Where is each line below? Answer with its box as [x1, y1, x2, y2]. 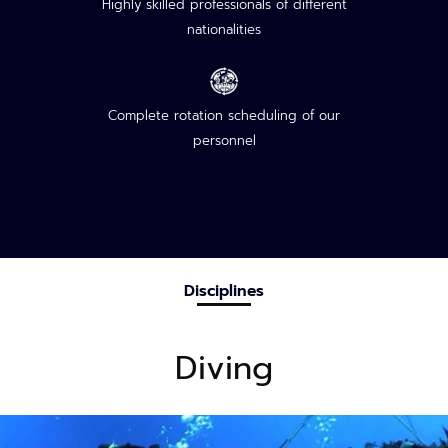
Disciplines [184, 278, 264, 303]
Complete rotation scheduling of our [108, 105, 340, 125]
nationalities [187, 19, 261, 39]
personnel [192, 130, 256, 150]
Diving [175, 343, 273, 393]
